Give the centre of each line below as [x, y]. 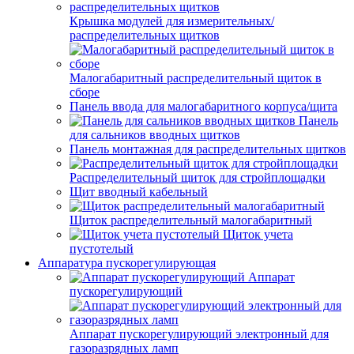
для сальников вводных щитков [155, 135]
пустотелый [102, 249]
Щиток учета [258, 234]
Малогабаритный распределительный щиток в [196, 78]
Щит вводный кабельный [139, 192]
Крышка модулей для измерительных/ [172, 21]
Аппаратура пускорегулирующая [127, 263]
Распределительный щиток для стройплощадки [198, 177]
